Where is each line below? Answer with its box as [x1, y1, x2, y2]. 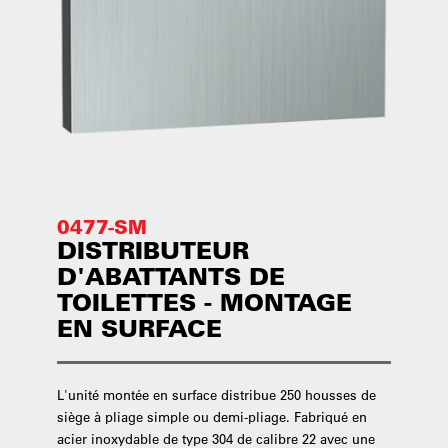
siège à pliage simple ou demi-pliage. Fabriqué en [56, 408, 367, 425]
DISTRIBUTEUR [56, 235, 249, 265]
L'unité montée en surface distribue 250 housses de [56, 386, 376, 403]
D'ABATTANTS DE [56, 261, 285, 291]
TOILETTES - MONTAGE [56, 287, 352, 317]
